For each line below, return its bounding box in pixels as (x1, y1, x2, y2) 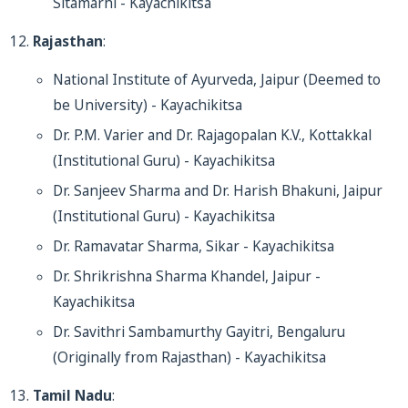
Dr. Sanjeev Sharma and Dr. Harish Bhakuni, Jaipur (53, 181, 382, 200)
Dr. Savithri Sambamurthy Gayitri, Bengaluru (53, 322, 345, 342)
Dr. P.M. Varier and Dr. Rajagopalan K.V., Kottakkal (53, 126, 372, 145)
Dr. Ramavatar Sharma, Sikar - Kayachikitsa (53, 237, 334, 256)
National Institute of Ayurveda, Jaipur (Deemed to (53, 70, 381, 89)
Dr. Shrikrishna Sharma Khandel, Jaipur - (53, 267, 321, 286)
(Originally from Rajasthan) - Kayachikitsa (53, 348, 326, 367)
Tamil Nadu (33, 386, 112, 405)
